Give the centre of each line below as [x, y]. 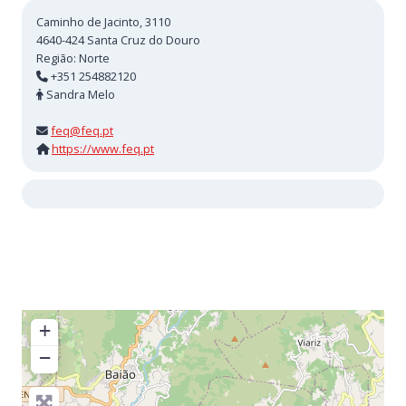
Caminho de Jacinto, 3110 [103, 22]
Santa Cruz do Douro [144, 40]
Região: [58, 58]
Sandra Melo [79, 95]
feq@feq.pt [82, 131]
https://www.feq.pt [103, 149]
